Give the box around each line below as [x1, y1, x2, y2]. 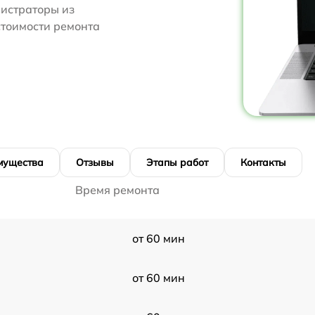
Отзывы [76, 155, 114, 169]
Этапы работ [146, 155, 208, 169]
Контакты [240, 155, 286, 169]
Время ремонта [75, 182, 160, 197]
